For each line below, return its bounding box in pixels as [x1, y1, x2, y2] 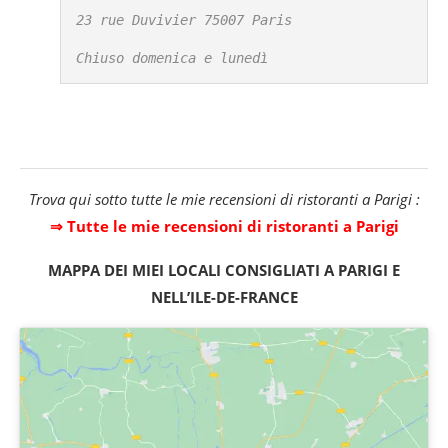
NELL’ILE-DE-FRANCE [150, 286, 298, 307]
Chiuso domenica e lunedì [76, 49, 268, 66]
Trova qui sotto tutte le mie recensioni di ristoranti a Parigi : [28, 188, 420, 209]
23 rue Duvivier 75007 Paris [76, 11, 292, 28]
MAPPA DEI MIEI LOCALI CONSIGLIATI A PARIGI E [48, 259, 400, 280]
